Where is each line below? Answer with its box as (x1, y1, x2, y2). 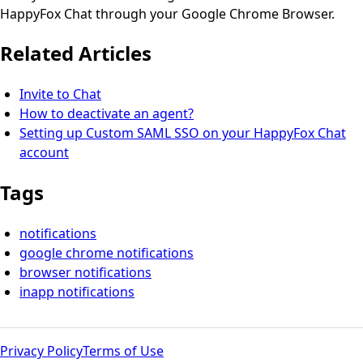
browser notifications (19, 263, 152, 282)
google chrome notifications (19, 244, 194, 263)
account (19, 143, 69, 162)
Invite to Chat (19, 85, 101, 104)
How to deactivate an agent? (19, 105, 194, 123)
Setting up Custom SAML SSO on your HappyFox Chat (19, 124, 346, 143)
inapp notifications (19, 283, 135, 301)
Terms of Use (83, 342, 164, 361)
